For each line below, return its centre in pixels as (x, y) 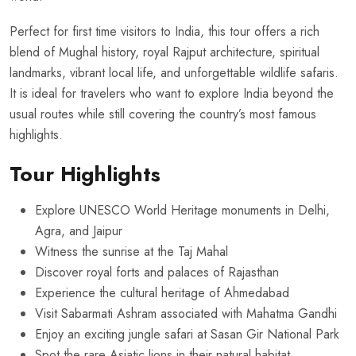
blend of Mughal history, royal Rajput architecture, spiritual (164, 52)
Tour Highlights (85, 174)
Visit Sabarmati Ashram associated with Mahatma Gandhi (186, 314)
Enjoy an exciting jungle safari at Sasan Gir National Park (187, 335)
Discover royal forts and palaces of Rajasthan (157, 273)
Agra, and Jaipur (79, 231)
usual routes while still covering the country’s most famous (163, 114)
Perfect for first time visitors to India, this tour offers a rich (164, 32)
